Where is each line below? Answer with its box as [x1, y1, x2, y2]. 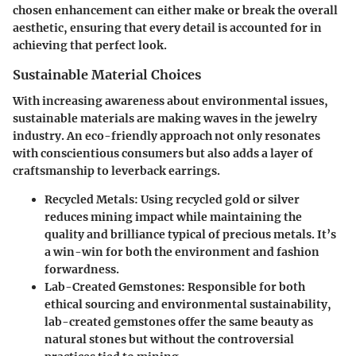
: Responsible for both [181, 279, 305, 294]
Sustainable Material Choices [13, 67, 201, 83]
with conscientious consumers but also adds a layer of [13, 145, 313, 161]
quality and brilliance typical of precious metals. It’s [44, 226, 336, 242]
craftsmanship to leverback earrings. [13, 163, 220, 178]
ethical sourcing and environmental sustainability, [44, 296, 331, 311]
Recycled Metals [44, 192, 134, 207]
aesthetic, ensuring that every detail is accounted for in [13, 21, 322, 36]
